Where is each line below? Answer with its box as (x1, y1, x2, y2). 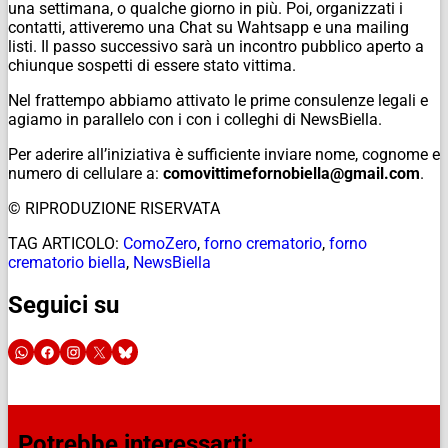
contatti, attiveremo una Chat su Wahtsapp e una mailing (8, 17, 409, 37)
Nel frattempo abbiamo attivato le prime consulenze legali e (8, 90, 428, 110)
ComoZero (123, 233, 197, 253)
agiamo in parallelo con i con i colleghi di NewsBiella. (8, 109, 382, 129)
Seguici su (8, 291, 119, 320)
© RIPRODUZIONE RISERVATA (8, 198, 220, 218)
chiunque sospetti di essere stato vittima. (8, 55, 296, 75)
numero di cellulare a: (8, 163, 163, 183)
